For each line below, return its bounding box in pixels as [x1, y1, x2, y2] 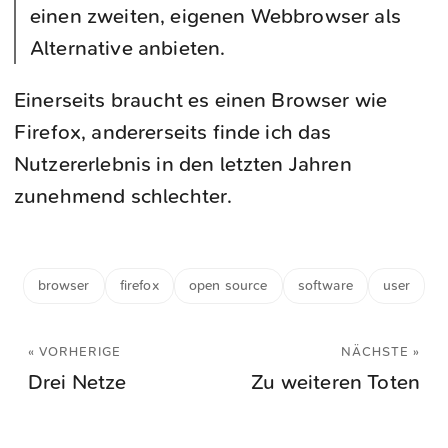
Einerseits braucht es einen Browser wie [14, 88, 388, 113]
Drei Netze [28, 370, 127, 395]
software [297, 277, 353, 295]
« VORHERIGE [28, 344, 121, 360]
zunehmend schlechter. [14, 184, 233, 209]
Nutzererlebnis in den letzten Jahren [14, 152, 352, 177]
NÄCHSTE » [341, 344, 420, 360]
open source [188, 277, 268, 295]
